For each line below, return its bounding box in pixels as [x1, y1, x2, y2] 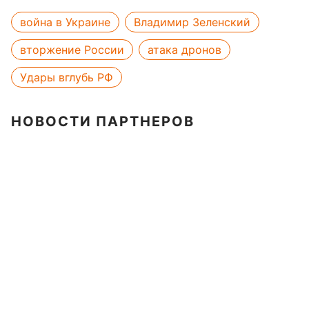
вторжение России [20, 43, 124, 57]
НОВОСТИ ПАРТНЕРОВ [11, 113, 195, 130]
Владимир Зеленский [134, 15, 250, 29]
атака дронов [148, 43, 221, 57]
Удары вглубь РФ [20, 70, 113, 84]
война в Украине [20, 15, 110, 29]
